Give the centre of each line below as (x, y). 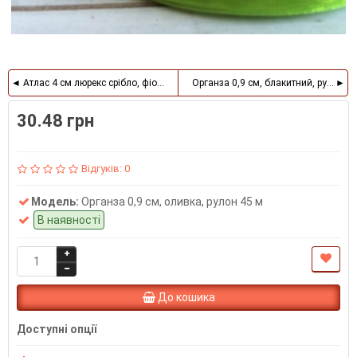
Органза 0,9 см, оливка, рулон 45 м (172, 202)
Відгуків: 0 (105, 169)
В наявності (69, 220)
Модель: (55, 202)
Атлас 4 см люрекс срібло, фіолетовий (108, 82)
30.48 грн (55, 121)
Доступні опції (57, 330)
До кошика (186, 298)
